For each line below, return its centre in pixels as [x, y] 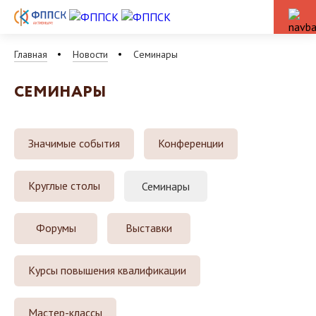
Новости [90, 54]
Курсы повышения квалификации [107, 270]
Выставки [149, 227]
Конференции [191, 143]
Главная [31, 54]
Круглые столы [64, 185]
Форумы [56, 227]
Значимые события [74, 143]
